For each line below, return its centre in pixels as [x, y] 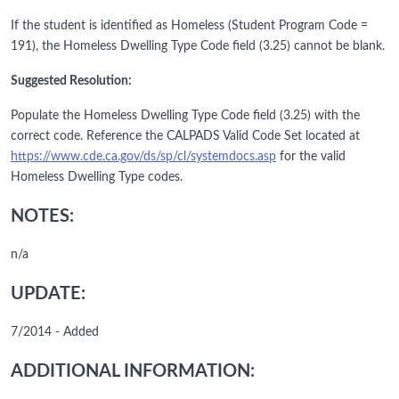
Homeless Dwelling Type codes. [97, 178]
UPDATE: [48, 294]
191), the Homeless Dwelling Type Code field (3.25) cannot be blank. [198, 47]
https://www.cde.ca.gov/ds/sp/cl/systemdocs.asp [143, 157]
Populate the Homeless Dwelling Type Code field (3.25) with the [185, 116]
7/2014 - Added [55, 333]
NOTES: [42, 217]
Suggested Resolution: [71, 81]
